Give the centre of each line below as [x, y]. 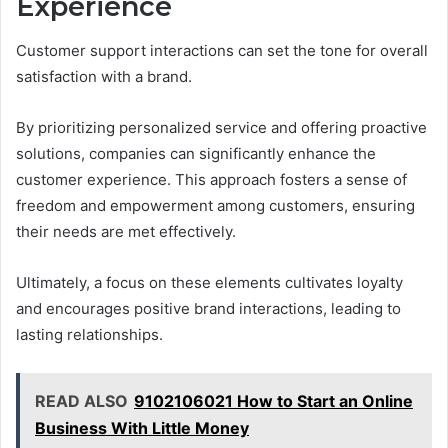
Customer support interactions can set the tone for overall [222, 51]
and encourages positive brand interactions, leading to [208, 309]
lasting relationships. [89, 335]
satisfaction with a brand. [104, 77]
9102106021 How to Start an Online [273, 401]
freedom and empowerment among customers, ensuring [215, 206]
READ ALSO [81, 401]
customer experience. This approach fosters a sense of [211, 180]
